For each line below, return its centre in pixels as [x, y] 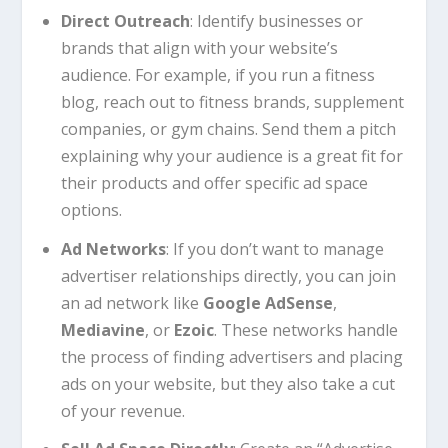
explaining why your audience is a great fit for [231, 156]
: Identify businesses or [276, 21]
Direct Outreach [125, 21]
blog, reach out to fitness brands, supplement [232, 102]
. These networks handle [305, 329]
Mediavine [102, 329]
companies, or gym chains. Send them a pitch [228, 129]
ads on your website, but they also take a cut [227, 383]
